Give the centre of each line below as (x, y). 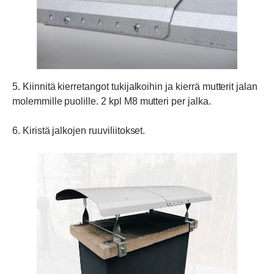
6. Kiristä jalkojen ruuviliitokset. (79, 131)
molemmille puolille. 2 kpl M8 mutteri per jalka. (112, 102)
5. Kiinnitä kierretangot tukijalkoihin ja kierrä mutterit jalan (135, 87)
